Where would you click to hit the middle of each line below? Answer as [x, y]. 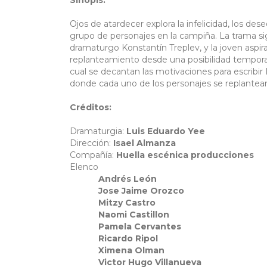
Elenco [85, 167]
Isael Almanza [145, 143]
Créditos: [91, 108]
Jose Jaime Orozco [128, 191]
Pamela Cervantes [127, 227]
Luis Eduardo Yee [166, 131]
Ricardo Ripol [115, 239]
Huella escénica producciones [185, 155]
